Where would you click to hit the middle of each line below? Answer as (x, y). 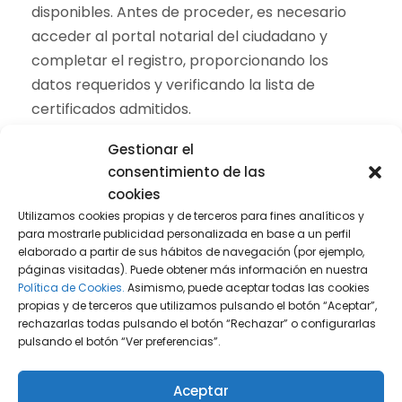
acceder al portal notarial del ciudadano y (179, 36)
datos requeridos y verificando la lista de (173, 85)
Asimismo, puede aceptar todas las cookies (247, 288)
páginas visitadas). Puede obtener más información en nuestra (193, 270)
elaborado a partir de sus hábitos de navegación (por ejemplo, (191, 252)
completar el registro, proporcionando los (180, 61)
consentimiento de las (187, 172)
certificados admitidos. (111, 109)
